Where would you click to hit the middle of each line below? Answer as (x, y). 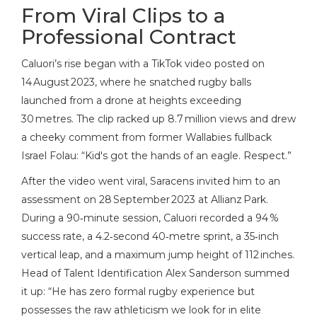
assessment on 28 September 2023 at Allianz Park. (145, 200)
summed (265, 273)
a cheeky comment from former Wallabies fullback (146, 138)
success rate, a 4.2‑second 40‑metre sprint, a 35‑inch (150, 237)
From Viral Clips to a (123, 16)
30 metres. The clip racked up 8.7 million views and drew (158, 119)
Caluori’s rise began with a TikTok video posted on (143, 64)
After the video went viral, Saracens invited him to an (151, 181)
